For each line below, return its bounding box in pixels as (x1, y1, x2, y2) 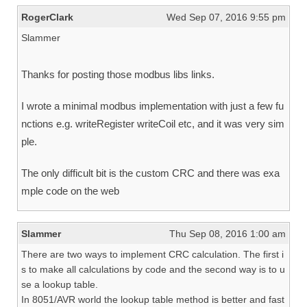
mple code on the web (21, 185, 119, 197)
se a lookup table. (21, 279, 98, 291)
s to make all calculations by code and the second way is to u (21, 264, 285, 275)
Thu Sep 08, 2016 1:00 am (169, 228, 286, 240)
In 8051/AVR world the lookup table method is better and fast (21, 294, 284, 306)
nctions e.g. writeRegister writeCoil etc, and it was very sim (21, 118, 284, 130)
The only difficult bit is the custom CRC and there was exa (21, 167, 280, 180)
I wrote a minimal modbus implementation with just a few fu (21, 100, 284, 112)
